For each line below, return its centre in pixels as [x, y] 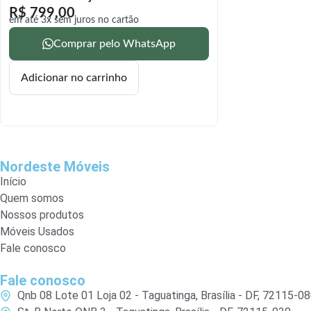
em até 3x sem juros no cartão [74, 20]
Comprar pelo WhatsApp [114, 44]
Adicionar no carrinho [74, 78]
